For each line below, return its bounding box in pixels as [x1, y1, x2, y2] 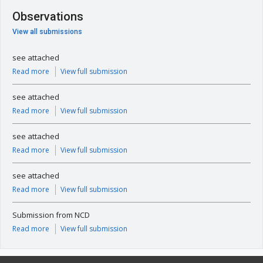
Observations [12, 9, 83, 23]
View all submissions [12, 28, 82, 36]
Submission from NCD [12, 210, 90, 220]
